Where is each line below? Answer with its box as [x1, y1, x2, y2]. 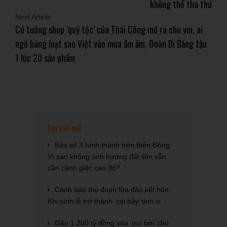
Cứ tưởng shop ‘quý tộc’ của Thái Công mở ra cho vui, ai [15, 23, 203, 36]
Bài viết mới [48, 122, 82, 133]
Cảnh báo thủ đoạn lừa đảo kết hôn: [55, 185, 171, 194]
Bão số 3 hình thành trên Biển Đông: [55, 141, 172, 149]
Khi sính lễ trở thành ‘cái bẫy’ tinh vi [48, 197, 161, 205]
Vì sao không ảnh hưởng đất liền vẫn [48, 153, 166, 161]
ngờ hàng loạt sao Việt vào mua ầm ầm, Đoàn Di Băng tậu [15, 37, 207, 50]
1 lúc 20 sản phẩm [15, 51, 75, 64]
